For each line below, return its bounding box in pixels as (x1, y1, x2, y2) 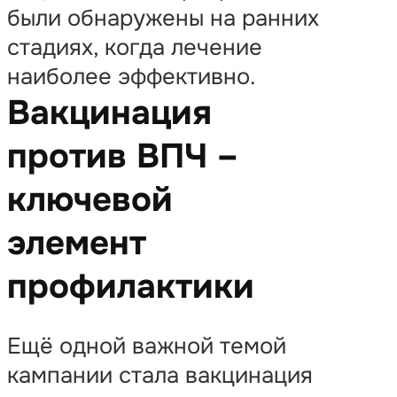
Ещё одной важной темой (7, 331, 286, 361)
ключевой (7, 178, 173, 222)
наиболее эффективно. (7, 62, 256, 91)
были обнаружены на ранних (7, 4, 319, 33)
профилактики (7, 265, 254, 308)
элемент (7, 222, 146, 265)
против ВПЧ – (7, 135, 238, 178)
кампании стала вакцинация (7, 360, 313, 390)
